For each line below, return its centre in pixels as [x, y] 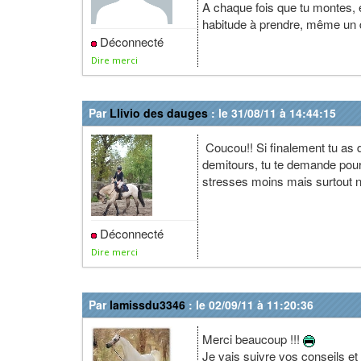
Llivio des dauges [159, 113]
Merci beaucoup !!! [253, 339]
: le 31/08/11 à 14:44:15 [272, 113]
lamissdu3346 [147, 305]
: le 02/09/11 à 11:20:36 [249, 305]
